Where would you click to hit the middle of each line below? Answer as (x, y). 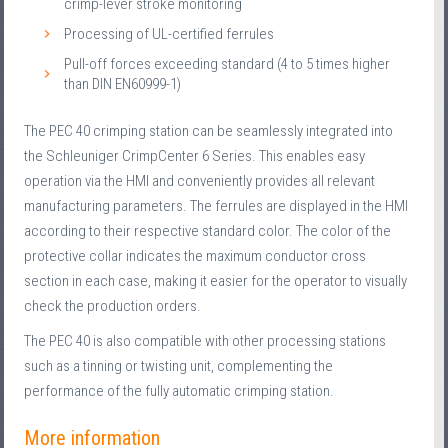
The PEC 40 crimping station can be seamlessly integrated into (209, 131)
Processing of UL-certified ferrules (169, 34)
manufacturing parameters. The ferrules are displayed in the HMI (216, 206)
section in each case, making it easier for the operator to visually (216, 281)
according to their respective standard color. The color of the (208, 231)
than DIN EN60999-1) (123, 84)
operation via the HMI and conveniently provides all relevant (200, 181)
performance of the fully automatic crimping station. (179, 391)
